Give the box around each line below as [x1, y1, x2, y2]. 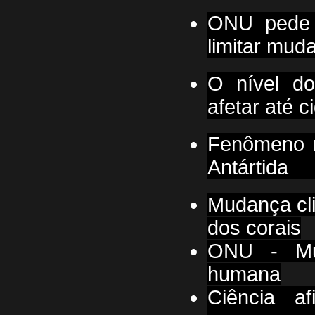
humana [207, 263, 281, 285]
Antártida [207, 156, 288, 179]
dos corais [207, 217, 301, 239]
